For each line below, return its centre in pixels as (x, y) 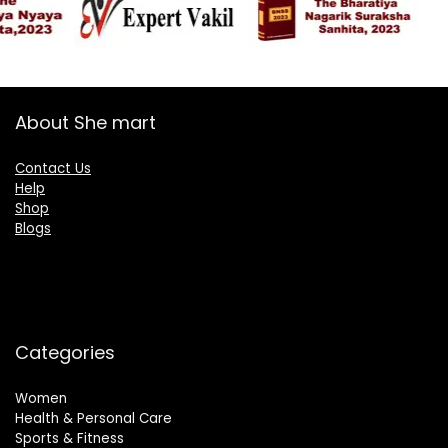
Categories (65, 352)
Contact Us (53, 168)
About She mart (85, 122)
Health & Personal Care (93, 418)
